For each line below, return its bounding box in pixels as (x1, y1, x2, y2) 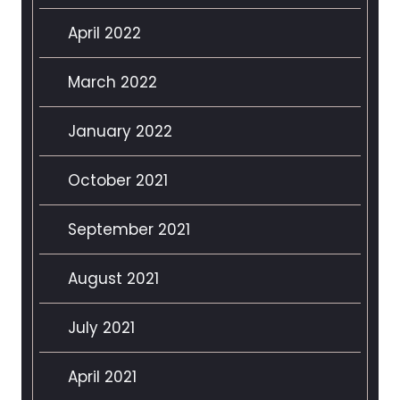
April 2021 (68, 366, 137, 388)
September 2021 (68, 219, 190, 241)
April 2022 (68, 22, 141, 45)
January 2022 (68, 121, 172, 143)
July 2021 (68, 317, 135, 339)
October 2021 (68, 170, 168, 192)
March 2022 (68, 71, 157, 94)
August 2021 (68, 268, 159, 290)
